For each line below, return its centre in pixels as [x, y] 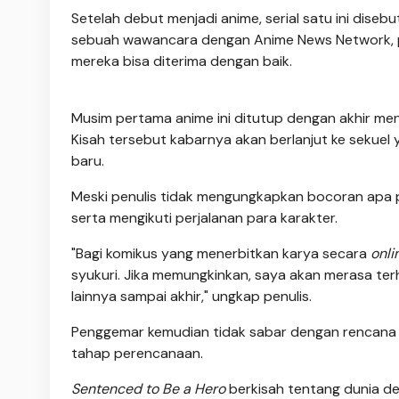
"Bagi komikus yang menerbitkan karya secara [221, 254]
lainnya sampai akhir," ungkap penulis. [191, 297]
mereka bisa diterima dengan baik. [182, 61]
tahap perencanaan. [137, 354]
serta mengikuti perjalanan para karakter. [204, 218]
